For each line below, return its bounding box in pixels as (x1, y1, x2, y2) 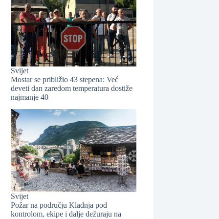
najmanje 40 (11, 92, 49, 101)
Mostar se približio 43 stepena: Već (11, 75, 119, 84)
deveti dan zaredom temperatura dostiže (11, 84, 133, 92)
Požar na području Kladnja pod (11, 201, 108, 210)
